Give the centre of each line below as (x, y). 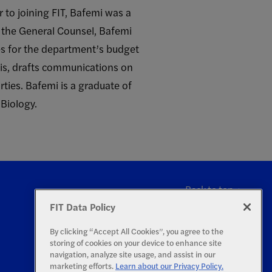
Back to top (209, 189)
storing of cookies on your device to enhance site (136, 243)
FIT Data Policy (83, 207)
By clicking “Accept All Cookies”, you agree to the (137, 231)
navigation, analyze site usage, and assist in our (133, 254)
